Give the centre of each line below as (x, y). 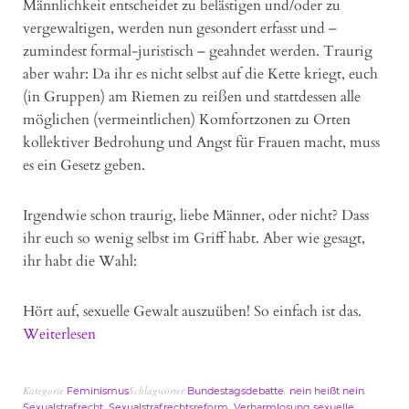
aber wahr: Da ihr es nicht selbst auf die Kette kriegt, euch (200, 74)
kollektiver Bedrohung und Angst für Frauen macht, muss (201, 143)
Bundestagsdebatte (236, 391)
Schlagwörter (158, 391)
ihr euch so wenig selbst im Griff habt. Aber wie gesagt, (194, 239)
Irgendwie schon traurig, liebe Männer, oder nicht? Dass (196, 216)
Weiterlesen (59, 335)
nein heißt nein (327, 391)
